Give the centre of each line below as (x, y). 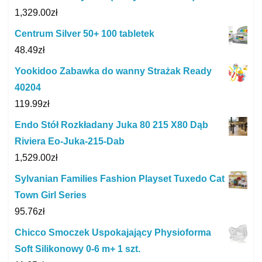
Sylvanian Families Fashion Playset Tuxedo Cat (120, 178)
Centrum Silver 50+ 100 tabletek (85, 33)
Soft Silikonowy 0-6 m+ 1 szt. (77, 249)
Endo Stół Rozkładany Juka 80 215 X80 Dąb (111, 125)
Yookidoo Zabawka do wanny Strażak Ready (113, 71)
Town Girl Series (51, 195)
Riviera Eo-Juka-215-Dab (70, 141)
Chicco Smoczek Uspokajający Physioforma (113, 232)
